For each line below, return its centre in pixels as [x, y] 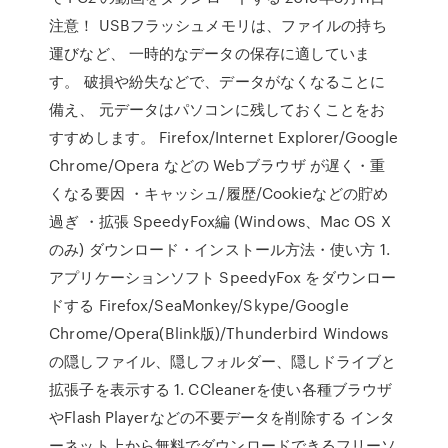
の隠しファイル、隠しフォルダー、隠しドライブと [223, 361]
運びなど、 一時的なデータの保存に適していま [210, 53]
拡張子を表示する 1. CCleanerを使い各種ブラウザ [221, 389]
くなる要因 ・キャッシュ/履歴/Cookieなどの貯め [218, 193]
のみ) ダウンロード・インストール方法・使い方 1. [219, 249]
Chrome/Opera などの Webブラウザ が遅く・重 [217, 165]
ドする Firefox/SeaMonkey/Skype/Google [199, 305]
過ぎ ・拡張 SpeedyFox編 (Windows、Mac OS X [220, 221]
